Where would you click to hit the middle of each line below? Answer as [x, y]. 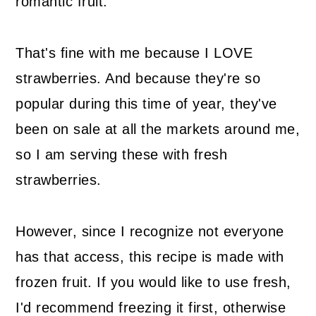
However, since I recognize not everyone [150, 232]
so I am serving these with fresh [122, 155]
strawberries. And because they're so [138, 79]
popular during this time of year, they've [146, 104]
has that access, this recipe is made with [150, 257]
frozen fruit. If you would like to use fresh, [153, 282]
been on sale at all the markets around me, [158, 129]
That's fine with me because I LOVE [134, 53]
